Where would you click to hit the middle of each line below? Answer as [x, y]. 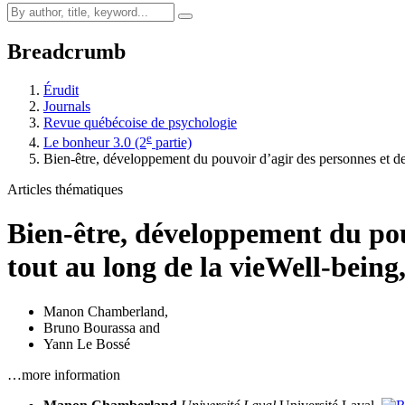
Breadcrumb [66, 51]
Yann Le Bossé [87, 344]
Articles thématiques [65, 189]
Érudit [61, 89]
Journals [67, 106]
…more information [64, 374]
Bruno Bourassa [89, 327]
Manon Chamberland [104, 311]
